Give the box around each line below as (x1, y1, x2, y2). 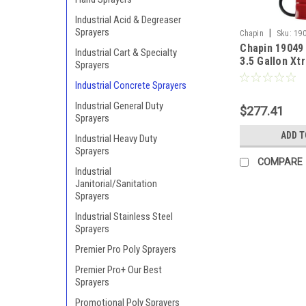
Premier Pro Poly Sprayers (75, 243, 176, 255)
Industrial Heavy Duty (75, 133, 157, 145)
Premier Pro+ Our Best (75, 264, 162, 276)
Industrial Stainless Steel (75, 210, 173, 223)
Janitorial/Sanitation (75, 178, 157, 190)
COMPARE (258, 156, 303, 168)
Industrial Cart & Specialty (75, 46, 177, 59)
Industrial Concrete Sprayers (75, 79, 186, 92)
